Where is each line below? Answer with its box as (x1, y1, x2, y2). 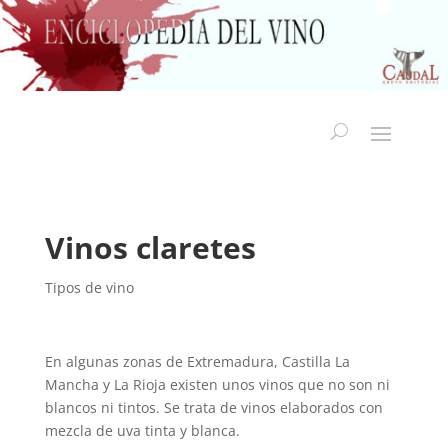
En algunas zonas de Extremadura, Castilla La (44, 352, 350, 372)
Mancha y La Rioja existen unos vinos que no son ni (44, 375, 390, 395)
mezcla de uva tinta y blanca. (44, 421, 240, 441)
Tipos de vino (44, 278, 134, 298)
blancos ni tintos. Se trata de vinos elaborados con (44, 398, 383, 418)
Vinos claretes (44, 227, 256, 269)
